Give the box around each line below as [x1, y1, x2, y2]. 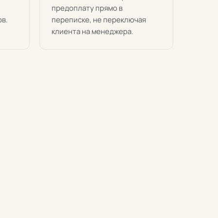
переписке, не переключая [52, 15, 146, 25]
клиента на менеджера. [52, 26, 133, 36]
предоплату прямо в [52, 3, 123, 13]
